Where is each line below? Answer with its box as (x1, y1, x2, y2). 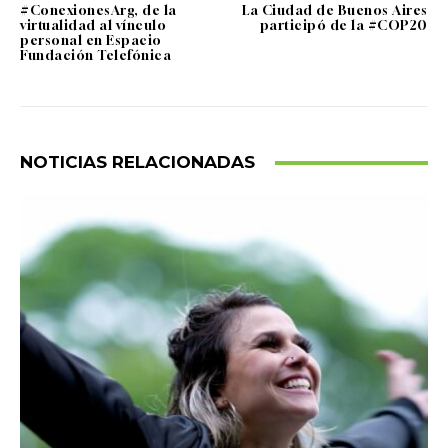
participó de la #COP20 (259, 17, 428, 34)
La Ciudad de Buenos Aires (242, 2, 428, 19)
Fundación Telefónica (20, 47, 171, 64)
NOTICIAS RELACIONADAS (20, 152, 255, 173)
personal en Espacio (20, 32, 162, 49)
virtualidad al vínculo (20, 17, 166, 34)
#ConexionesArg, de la (20, 2, 177, 19)
